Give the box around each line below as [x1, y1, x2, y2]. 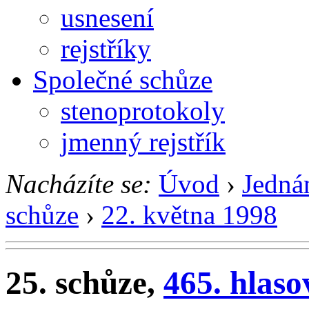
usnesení [61, 2, 154, 32]
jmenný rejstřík [61, 126, 226, 157]
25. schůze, [6, 265, 163, 301]
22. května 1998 [101, 199, 277, 230]
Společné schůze [33, 64, 212, 94]
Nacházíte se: [6, 168, 152, 199]
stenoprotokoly [61, 95, 225, 126]
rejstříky [61, 33, 151, 63]
